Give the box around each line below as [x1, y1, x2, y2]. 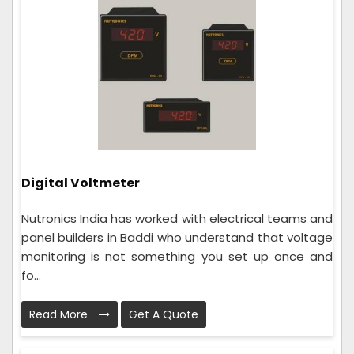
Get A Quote [129, 306, 198, 322]
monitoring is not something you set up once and [21, 247, 333, 265]
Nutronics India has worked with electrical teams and [21, 209, 333, 227]
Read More [29, 306, 91, 322]
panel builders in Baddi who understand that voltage [21, 228, 333, 246]
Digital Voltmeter [21, 173, 140, 192]
